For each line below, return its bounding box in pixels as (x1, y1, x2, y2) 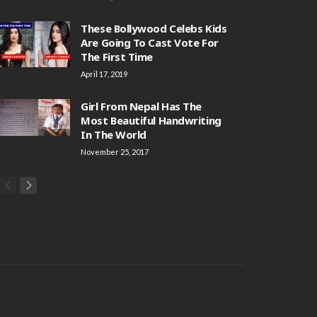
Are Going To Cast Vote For (81, 35, 219, 50)
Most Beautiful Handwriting (81, 113, 221, 127)
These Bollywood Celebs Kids (81, 21, 227, 35)
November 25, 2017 (81, 147, 149, 156)
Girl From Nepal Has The (81, 99, 202, 113)
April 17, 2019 (81, 69, 128, 79)
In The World (81, 127, 146, 142)
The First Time (81, 50, 154, 64)
